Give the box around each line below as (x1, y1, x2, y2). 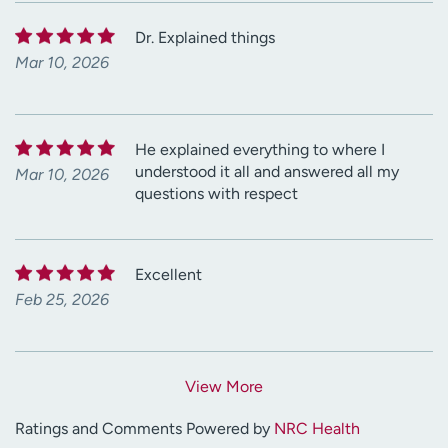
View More (185, 377, 263, 397)
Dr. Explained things (135, 28, 275, 48)
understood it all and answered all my (135, 162, 399, 182)
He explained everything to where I (135, 140, 385, 160)
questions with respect (135, 184, 298, 204)
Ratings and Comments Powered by (15, 419, 274, 439)
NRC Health (274, 419, 360, 439)
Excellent (135, 265, 202, 285)
